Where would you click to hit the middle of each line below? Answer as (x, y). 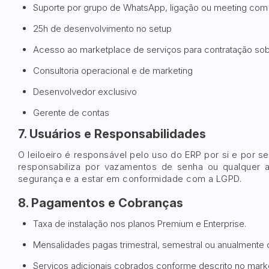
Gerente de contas (71, 113)
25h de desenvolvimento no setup (102, 29)
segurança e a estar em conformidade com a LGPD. (130, 179)
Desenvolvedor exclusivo (85, 92)
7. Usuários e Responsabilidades (112, 134)
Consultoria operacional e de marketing (113, 71)
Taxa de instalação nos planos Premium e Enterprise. (140, 224)
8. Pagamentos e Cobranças (101, 203)
